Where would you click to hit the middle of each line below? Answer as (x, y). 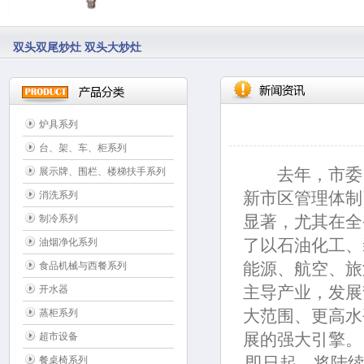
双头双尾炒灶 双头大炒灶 (77, 73)
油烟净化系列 (69, 242)
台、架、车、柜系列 (83, 148)
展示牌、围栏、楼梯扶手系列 (103, 171)
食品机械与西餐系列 (83, 266)
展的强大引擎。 (302, 340)
